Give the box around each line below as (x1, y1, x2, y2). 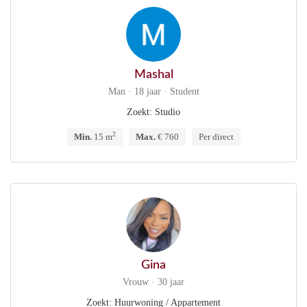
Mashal (134, 69, 173, 81)
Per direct (198, 132, 234, 142)
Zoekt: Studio (127, 107, 180, 117)
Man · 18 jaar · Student (108, 86, 199, 97)
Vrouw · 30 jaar (123, 277, 184, 287)
